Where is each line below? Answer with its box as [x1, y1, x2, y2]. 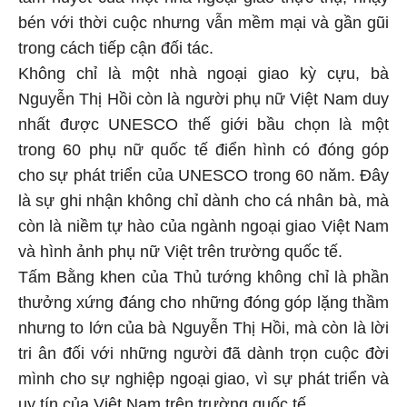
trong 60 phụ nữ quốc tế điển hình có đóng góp [18, 137, 389, 156]
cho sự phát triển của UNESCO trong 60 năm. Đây [18, 163, 389, 182]
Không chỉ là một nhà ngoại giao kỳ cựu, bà [18, 61, 389, 80]
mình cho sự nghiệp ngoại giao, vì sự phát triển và [18, 366, 389, 385]
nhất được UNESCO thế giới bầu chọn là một [18, 112, 389, 131]
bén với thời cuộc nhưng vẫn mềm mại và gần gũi [18, 10, 389, 29]
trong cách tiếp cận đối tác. [18, 35, 213, 55]
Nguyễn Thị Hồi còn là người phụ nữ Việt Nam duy [18, 86, 389, 105]
